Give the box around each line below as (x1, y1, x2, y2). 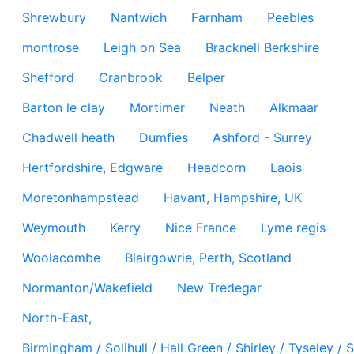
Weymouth (22, 220, 85, 235)
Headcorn (187, 160, 246, 175)
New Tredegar (177, 280, 262, 296)
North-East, (22, 310, 92, 326)
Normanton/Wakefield (22, 280, 153, 296)
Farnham (191, 9, 243, 25)
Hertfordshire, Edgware (22, 160, 163, 175)
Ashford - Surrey (213, 130, 312, 145)
